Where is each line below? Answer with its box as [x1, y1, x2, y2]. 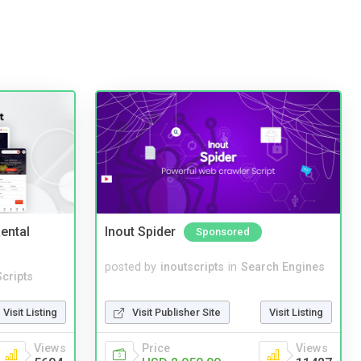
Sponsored [196, 226, 250, 239]
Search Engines [241, 259, 325, 274]
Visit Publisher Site [132, 305, 221, 318]
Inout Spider [105, 224, 176, 240]
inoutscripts [160, 259, 224, 274]
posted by [105, 259, 156, 274]
